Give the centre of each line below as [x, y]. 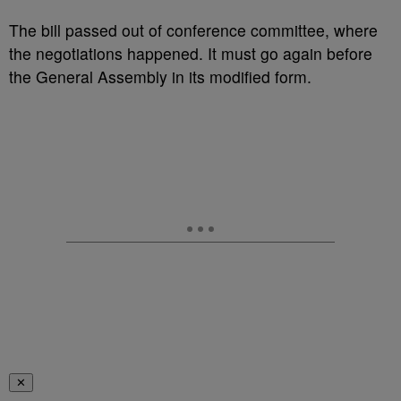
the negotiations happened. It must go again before [191, 53]
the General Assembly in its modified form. [160, 77]
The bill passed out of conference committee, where [193, 30]
